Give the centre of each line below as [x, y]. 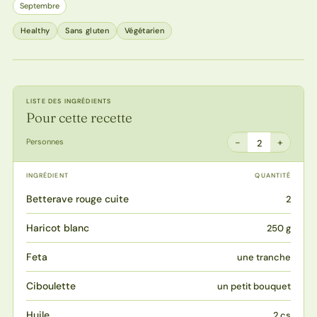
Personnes [45, 142]
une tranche [264, 257]
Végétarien [144, 30]
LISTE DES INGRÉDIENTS [69, 101]
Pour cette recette [79, 117]
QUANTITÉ [273, 175]
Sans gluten [87, 30]
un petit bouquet [254, 286]
